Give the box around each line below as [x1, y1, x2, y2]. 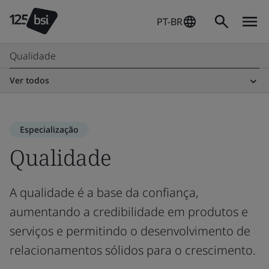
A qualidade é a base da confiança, [10, 184, 199, 201]
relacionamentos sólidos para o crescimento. [10, 242, 256, 258]
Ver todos [10, 74, 49, 86]
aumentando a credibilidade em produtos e [10, 204, 248, 220]
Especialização [20, 124, 79, 135]
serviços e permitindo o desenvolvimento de [10, 223, 250, 239]
